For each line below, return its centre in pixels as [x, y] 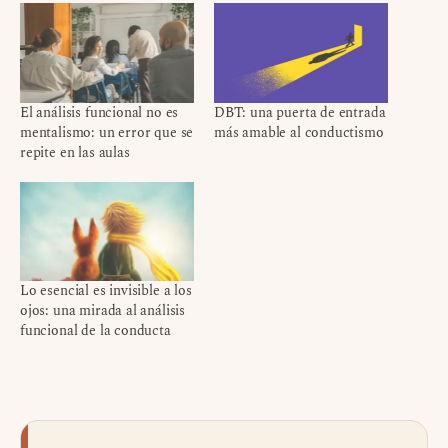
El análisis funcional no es [99, 112]
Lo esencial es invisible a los [106, 291]
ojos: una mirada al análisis [103, 311]
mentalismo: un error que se [107, 132]
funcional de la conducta [95, 331]
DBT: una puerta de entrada [300, 112]
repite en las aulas [75, 152]
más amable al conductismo [299, 132]
